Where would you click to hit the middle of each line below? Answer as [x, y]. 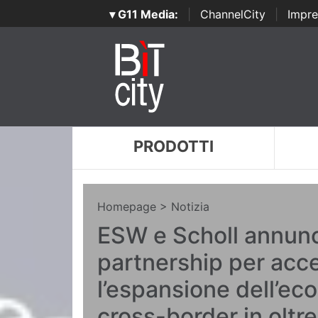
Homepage [127, 207]
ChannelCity [232, 14]
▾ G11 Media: [143, 14]
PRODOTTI [173, 146]
